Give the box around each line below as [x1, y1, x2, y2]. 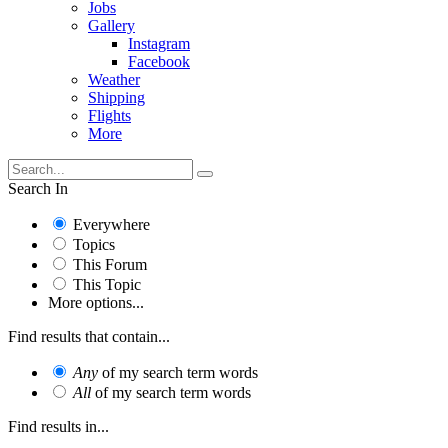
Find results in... [8, 417, 109, 435]
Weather [88, 70, 140, 88]
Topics [73, 235, 115, 253]
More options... [48, 293, 144, 311]
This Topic [73, 275, 141, 293]
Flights [88, 106, 131, 124]
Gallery [88, 16, 135, 34]
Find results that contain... [8, 327, 170, 345]
